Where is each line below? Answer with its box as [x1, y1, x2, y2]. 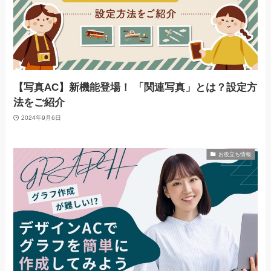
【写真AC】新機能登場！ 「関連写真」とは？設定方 [13, 82, 258, 94]
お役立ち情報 [218, 151, 251, 157]
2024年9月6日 [21, 114, 61, 121]
